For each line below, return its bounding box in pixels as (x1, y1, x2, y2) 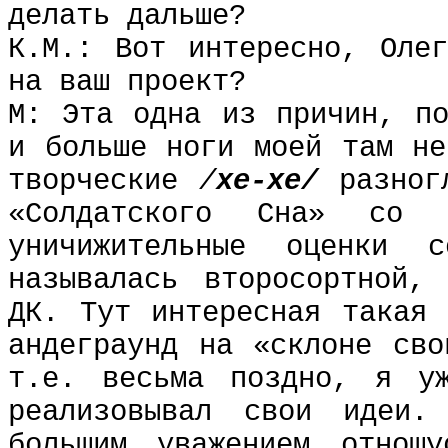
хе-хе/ (216, 165, 340, 198)
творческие (8, 165, 200, 198)
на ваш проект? (8, 66, 246, 99)
